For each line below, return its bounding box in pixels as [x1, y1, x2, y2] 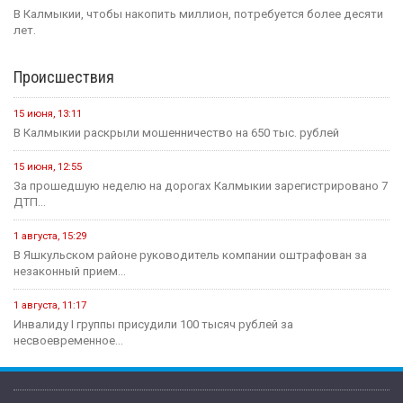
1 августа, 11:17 [13, 300, 86, 312]
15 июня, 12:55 [13, 161, 82, 174]
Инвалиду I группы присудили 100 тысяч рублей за [13, 318, 293, 332]
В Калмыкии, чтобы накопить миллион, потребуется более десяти [13, 7, 383, 22]
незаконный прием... [13, 264, 126, 279]
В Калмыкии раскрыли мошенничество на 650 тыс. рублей [13, 126, 339, 140]
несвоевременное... [13, 334, 123, 348]
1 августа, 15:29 [13, 230, 86, 243]
